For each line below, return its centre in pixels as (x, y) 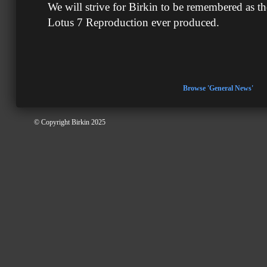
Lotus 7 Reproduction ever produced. (133, 22)
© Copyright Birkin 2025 (70, 122)
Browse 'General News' (218, 88)
